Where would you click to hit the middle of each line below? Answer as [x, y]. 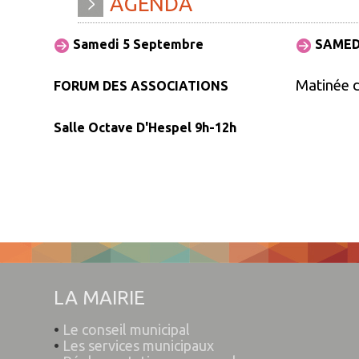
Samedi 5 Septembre [140, 44]
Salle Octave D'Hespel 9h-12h [145, 127]
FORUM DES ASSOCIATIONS [143, 85]
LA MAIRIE [99, 298]
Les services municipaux [138, 345]
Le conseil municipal [126, 329]
